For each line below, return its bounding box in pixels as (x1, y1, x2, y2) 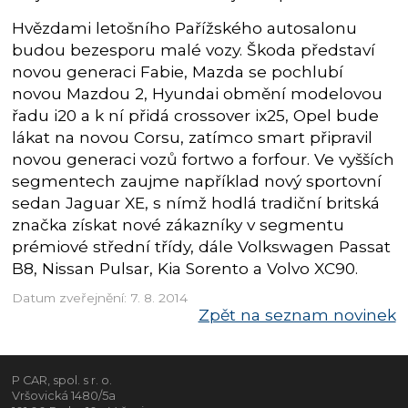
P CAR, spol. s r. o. (11, 373, 112, 388)
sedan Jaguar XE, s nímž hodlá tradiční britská (12, 193, 381, 213)
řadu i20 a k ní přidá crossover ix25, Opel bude (12, 106, 380, 126)
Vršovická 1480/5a (11, 389, 116, 403)
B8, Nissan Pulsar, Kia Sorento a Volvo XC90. (12, 259, 359, 279)
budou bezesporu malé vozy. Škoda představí (12, 40, 376, 60)
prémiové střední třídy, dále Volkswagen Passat (12, 237, 392, 257)
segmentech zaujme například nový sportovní (12, 171, 382, 191)
